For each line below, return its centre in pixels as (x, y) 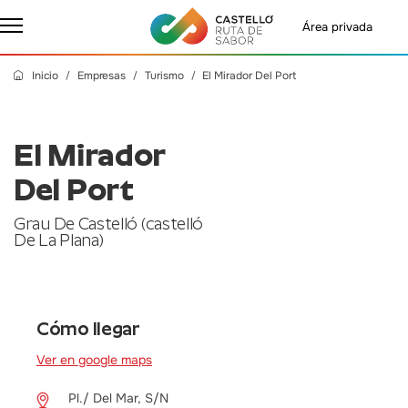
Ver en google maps (94, 359)
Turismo (164, 75)
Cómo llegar (88, 328)
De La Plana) (59, 240)
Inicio (46, 75)
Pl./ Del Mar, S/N (118, 398)
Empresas (101, 75)
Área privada (337, 26)
